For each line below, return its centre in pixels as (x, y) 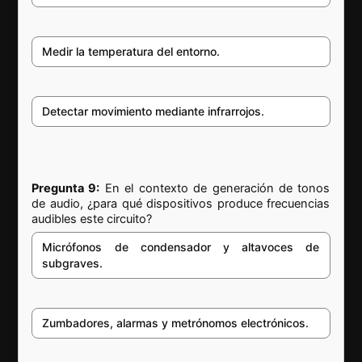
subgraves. (73, 263)
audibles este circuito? (92, 219)
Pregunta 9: (66, 189)
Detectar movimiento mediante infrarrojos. (154, 112)
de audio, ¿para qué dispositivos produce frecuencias (181, 204)
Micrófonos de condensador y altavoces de (181, 247)
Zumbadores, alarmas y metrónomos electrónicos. (176, 323)
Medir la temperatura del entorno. (131, 52)
